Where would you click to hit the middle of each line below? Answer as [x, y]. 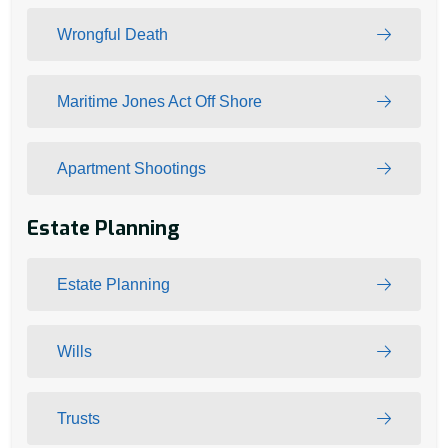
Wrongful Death [112, 34]
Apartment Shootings [131, 168]
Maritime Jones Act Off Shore [159, 101]
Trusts [78, 418]
